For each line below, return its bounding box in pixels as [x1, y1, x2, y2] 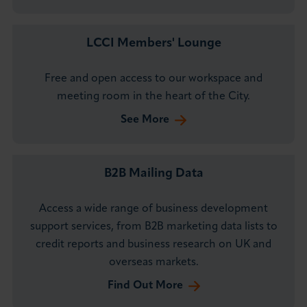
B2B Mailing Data [103, 167, 204, 181]
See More [121, 114, 169, 126]
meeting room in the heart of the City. [57, 91, 250, 103]
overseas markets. [108, 257, 199, 269]
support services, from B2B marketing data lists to [29, 221, 278, 233]
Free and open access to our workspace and [45, 73, 262, 85]
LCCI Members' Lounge [86, 37, 221, 51]
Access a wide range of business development [39, 204, 268, 215]
